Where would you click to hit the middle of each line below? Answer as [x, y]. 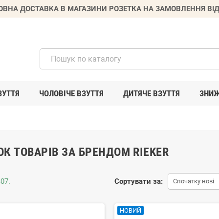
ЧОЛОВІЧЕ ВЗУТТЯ [71, 93]
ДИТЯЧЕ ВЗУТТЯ [152, 93]
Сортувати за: [138, 181]
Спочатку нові [193, 181]
